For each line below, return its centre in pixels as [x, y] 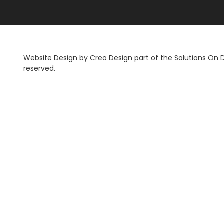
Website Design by [57, 58]
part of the [153, 58]
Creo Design [111, 58]
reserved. [39, 68]
